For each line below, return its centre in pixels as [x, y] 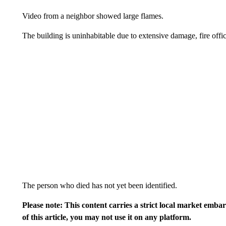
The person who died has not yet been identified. [99, 185]
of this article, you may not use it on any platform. [106, 217]
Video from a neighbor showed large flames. [93, 16]
